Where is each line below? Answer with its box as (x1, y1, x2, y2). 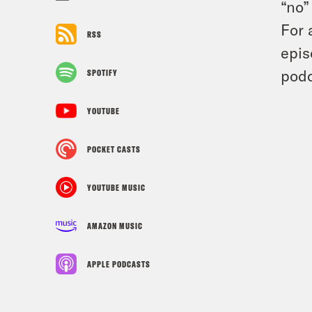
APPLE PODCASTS (87, 258, 150, 270)
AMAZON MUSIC (87, 220, 143, 231)
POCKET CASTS (87, 143, 141, 155)
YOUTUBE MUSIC (87, 182, 146, 193)
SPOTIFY (87, 67, 118, 78)
